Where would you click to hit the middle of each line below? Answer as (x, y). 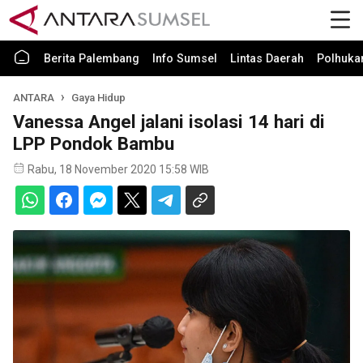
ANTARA (34, 98)
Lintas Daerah (267, 59)
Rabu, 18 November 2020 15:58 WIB (118, 169)
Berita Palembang (92, 59)
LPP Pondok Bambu (94, 143)
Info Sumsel (185, 59)
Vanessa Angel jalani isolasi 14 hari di (169, 122)
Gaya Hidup (99, 98)
